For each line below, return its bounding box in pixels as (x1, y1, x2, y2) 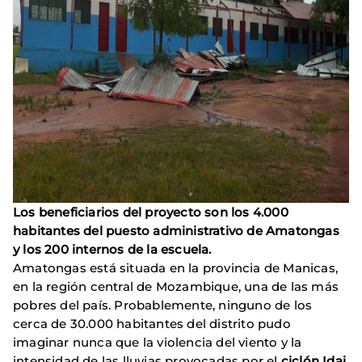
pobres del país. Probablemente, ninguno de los (13, 297, 313, 313)
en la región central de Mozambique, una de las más (13, 278, 339, 294)
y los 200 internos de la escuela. (13, 241, 212, 257)
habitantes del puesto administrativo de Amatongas (13, 222, 339, 238)
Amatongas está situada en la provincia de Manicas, (13, 259, 339, 276)
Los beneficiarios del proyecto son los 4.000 (13, 204, 288, 220)
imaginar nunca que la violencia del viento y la (13, 334, 302, 350)
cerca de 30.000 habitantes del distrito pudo (13, 315, 291, 331)
